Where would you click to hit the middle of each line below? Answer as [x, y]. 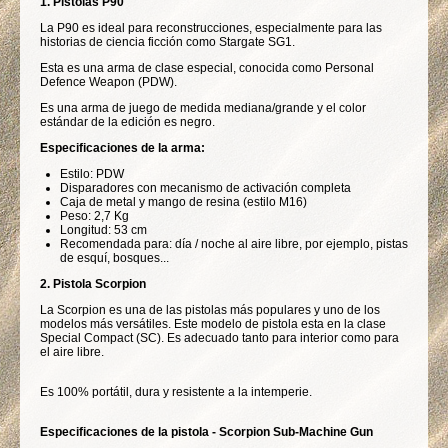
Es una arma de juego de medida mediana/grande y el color [203, 108]
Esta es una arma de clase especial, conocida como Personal [207, 68]
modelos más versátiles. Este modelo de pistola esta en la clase [213, 324]
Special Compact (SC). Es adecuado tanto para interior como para [219, 338]
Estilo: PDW [92, 174]
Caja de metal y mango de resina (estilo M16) [183, 202]
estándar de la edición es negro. [127, 122]
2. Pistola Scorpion [93, 284]
